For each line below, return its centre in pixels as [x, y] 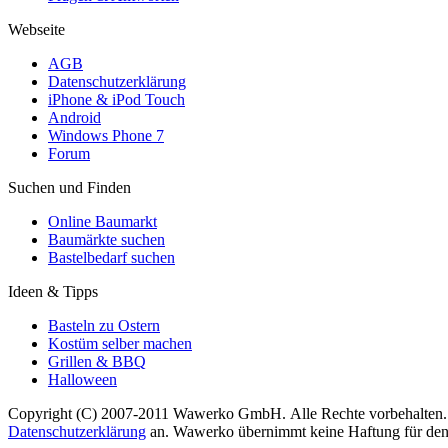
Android [74, 118]
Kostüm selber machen [120, 344]
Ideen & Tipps [53, 292]
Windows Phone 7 [106, 136]
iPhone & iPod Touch [116, 100]
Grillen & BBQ [97, 362]
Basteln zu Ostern [104, 326]
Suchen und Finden [69, 188]
